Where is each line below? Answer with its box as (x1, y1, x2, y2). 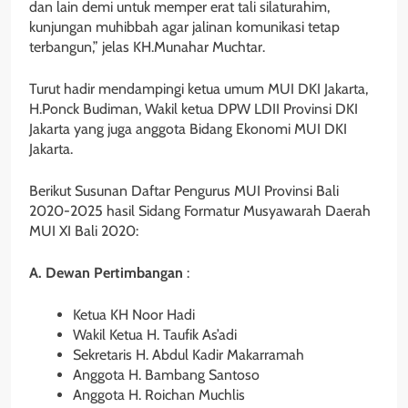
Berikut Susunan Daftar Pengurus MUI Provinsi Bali (29, 181, 339, 199)
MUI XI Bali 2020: (29, 221, 138, 240)
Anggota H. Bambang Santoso (73, 365, 260, 383)
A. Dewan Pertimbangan (29, 263, 187, 281)
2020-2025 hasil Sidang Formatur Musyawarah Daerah (29, 201, 371, 219)
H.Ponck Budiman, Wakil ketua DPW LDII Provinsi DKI (29, 99, 358, 117)
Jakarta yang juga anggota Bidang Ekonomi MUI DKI (29, 119, 347, 138)
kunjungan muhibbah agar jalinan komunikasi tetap (29, 17, 340, 36)
